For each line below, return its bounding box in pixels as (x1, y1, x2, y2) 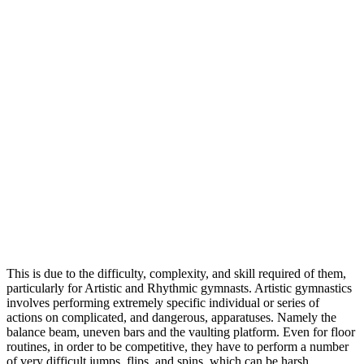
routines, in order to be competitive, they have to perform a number (6, 340, 349, 354)
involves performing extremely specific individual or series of (6, 296, 319, 310)
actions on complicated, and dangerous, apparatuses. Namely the (6, 310, 336, 325)
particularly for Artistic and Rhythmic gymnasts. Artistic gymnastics (6, 281, 352, 296)
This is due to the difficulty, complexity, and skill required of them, (6, 266, 346, 281)
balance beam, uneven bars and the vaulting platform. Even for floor (6, 325, 355, 340)
